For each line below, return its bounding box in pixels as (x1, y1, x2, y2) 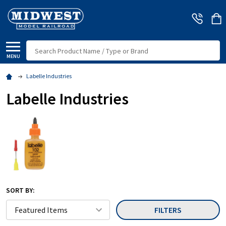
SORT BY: (6, 186, 35, 195)
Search (26, 41, 49, 51)
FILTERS (154, 205, 182, 215)
